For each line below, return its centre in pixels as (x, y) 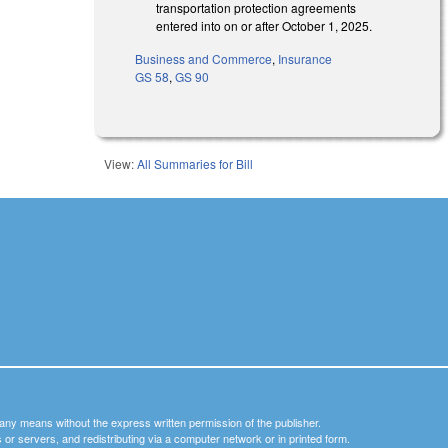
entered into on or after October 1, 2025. (264, 26)
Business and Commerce (204, 58)
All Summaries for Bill (195, 163)
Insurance (305, 58)
